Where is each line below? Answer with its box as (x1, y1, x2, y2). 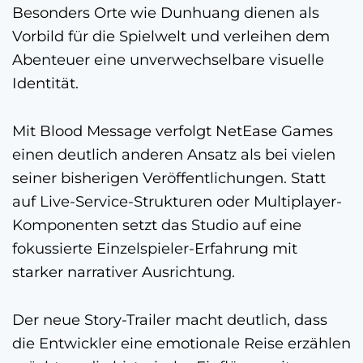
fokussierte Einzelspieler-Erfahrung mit (12, 238, 297, 258)
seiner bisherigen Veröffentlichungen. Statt (12, 168, 326, 187)
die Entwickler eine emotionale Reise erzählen (12, 333, 351, 352)
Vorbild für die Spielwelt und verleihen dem (12, 26, 330, 45)
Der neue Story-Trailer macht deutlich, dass (12, 310, 327, 329)
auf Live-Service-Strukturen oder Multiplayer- (12, 191, 342, 211)
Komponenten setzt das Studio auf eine (12, 215, 301, 234)
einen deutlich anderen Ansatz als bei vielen (12, 144, 335, 164)
